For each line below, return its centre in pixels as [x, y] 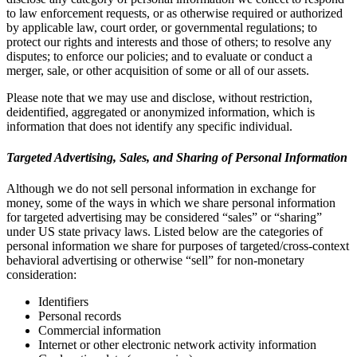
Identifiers [63, 302]
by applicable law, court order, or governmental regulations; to [162, 27]
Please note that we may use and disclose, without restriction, [159, 97]
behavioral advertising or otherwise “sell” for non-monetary [155, 261]
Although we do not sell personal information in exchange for [161, 189]
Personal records [80, 316]
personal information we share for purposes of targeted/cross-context [178, 246]
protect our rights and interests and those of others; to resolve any [169, 41]
